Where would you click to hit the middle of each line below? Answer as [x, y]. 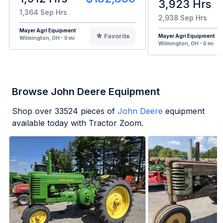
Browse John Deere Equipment [86, 92]
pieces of [97, 111]
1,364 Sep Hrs [43, 12]
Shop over [33, 111]
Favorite [117, 36]
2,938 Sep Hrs [183, 18]
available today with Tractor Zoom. [78, 123]
